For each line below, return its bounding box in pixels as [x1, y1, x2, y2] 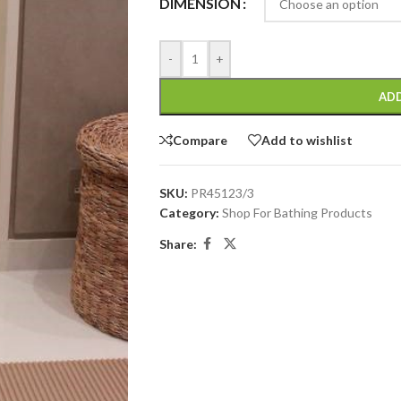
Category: [158, 205, 219, 220]
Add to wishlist [260, 132, 353, 148]
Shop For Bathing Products [221, 205, 372, 220]
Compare [172, 132, 227, 148]
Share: [158, 235, 197, 252]
